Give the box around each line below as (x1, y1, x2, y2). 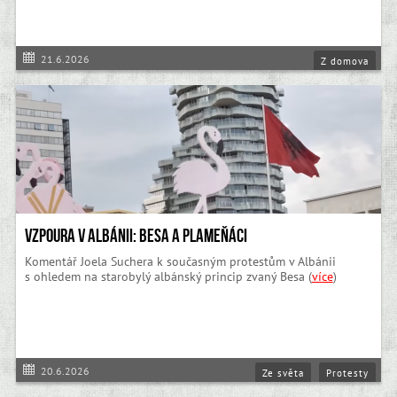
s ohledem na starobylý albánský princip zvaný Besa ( (24, 269, 312, 285)
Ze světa (262, 366, 305, 379)
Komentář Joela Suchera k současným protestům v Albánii (24, 253, 336, 270)
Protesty (326, 366, 370, 379)
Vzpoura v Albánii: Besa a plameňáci (24, 225, 247, 247)
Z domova (321, 54, 370, 67)
